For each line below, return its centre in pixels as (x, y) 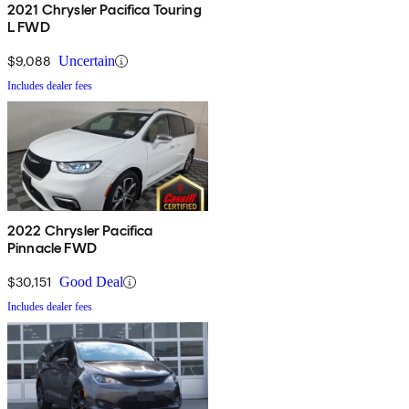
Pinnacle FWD (52, 248)
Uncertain (87, 61)
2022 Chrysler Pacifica (80, 231)
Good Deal (91, 282)
